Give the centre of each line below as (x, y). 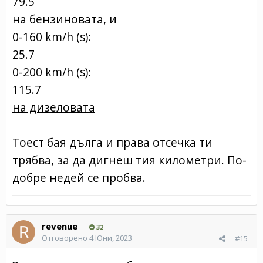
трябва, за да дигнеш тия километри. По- (129, 160)
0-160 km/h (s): (52, 36)
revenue (60, 226)
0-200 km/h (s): (52, 72)
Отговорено (65, 237)
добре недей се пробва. (79, 177)
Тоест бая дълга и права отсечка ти (112, 142)
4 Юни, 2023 (111, 237)
